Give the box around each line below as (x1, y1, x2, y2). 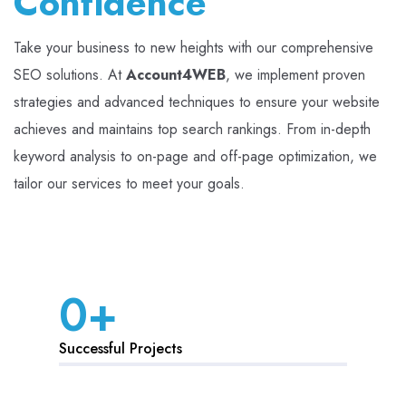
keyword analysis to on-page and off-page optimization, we (14, 146, 377, 168)
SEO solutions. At (14, 64, 126, 86)
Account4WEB (126, 64, 226, 86)
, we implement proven (226, 64, 365, 86)
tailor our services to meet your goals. (14, 173, 245, 195)
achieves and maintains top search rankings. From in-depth (14, 119, 371, 140)
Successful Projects (59, 338, 182, 360)
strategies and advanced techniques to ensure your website (14, 92, 380, 113)
